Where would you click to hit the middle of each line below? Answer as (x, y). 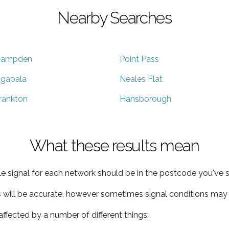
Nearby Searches (114, 17)
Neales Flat (141, 79)
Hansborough (145, 99)
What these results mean (114, 145)
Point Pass (139, 59)
